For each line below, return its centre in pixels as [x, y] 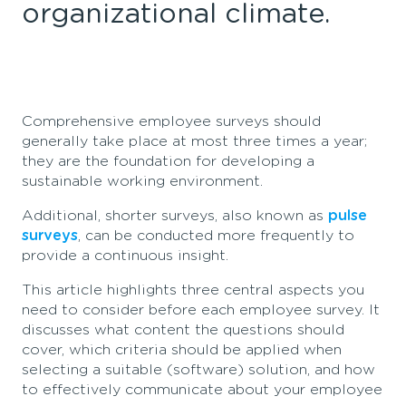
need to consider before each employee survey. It [201, 309]
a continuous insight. [153, 255]
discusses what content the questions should [183, 329]
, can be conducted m [155, 235]
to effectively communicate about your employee [202, 389]
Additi [44, 215]
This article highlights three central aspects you [193, 290]
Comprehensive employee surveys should [171, 121]
